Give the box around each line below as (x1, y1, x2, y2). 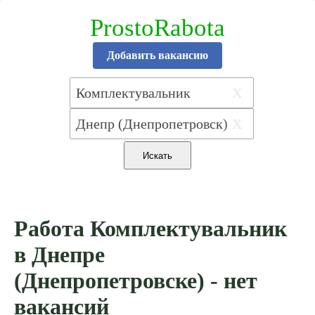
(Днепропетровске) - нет (14, 268, 257, 294)
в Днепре (14, 242, 105, 268)
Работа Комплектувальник (14, 216, 287, 242)
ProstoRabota (90, 14, 225, 41)
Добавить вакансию (107, 49, 208, 61)
